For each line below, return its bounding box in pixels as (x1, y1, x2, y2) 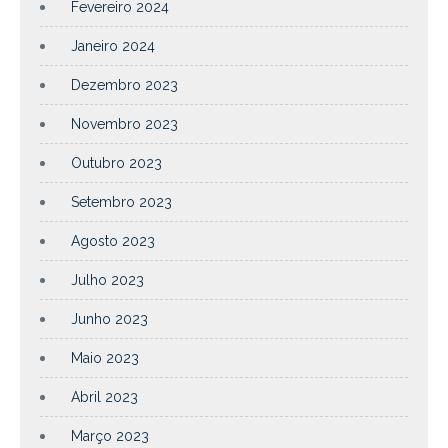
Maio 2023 (71, 350, 139, 367)
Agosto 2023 (71, 233, 155, 250)
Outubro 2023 (71, 155, 162, 172)
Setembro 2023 (71, 194, 172, 211)
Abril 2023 (71, 389, 138, 406)
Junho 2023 (71, 311, 148, 328)
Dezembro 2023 (71, 77, 178, 94)
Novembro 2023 (71, 116, 178, 133)
